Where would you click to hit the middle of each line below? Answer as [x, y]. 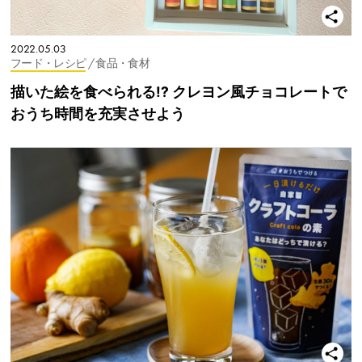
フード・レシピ [48, 64]
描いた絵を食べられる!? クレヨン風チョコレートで [179, 92]
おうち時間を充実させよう [98, 114]
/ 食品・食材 [118, 64]
